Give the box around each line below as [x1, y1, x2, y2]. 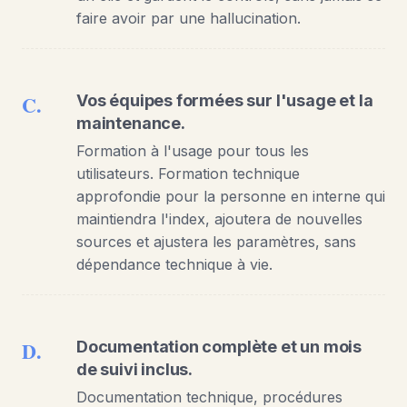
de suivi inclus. [76, 359, 194, 379]
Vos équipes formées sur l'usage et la [76, 90, 373, 110]
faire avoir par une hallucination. [76, 8, 301, 27]
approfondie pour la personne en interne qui [76, 186, 385, 205]
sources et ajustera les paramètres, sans [76, 232, 356, 251]
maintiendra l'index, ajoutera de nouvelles [76, 209, 362, 228]
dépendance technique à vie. [76, 254, 273, 273]
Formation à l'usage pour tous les [76, 141, 309, 160]
